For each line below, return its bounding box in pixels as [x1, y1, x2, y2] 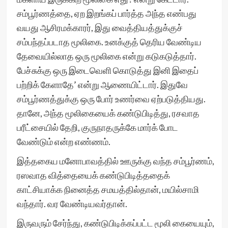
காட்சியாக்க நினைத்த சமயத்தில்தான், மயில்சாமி [16, 184, 199, 195]
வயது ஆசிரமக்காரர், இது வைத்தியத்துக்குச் [16, 22, 183, 33]
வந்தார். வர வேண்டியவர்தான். [16, 198, 127, 209]
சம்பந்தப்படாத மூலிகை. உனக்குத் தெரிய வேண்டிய [16, 36, 202, 47]
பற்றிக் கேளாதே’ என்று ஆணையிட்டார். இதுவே [16, 79, 188, 90]
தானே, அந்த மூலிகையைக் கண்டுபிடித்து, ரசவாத [16, 107, 199, 119]
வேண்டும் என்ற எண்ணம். [16, 136, 110, 147]
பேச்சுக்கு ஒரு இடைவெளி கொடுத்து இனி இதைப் [16, 65, 198, 76]
